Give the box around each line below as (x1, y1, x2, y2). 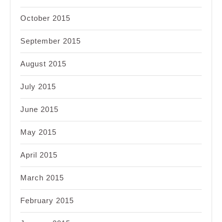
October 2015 (20, 14, 70, 23)
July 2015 (20, 82, 56, 91)
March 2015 (20, 173, 64, 182)
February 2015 (20, 196, 74, 205)
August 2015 (20, 59, 66, 68)
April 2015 (20, 151, 57, 160)
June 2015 (20, 105, 58, 114)
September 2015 (20, 37, 81, 46)
